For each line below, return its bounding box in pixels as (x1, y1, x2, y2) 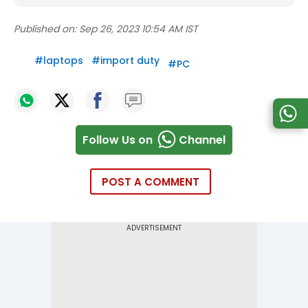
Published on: (14, 22, 76, 36)
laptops (43, 54, 83, 68)
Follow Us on (82, 131, 153, 148)
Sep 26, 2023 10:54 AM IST (79, 22, 198, 36)
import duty (100, 54, 159, 68)
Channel (179, 131, 225, 148)
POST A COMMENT (102, 175, 199, 190)
